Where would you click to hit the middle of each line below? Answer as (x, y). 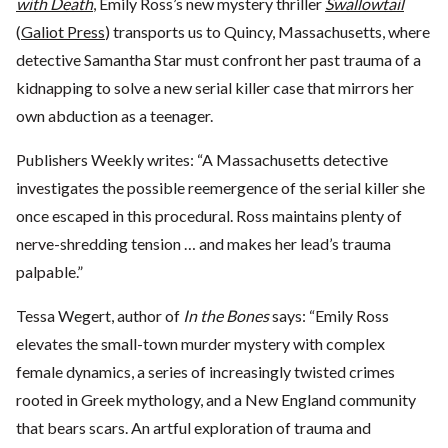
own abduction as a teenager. (114, 116)
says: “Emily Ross (329, 316)
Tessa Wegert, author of (99, 316)
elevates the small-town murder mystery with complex (200, 344)
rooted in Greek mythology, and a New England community (216, 400)
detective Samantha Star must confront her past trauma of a (218, 60)
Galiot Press (63, 32)
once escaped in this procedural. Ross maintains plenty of (209, 216)
